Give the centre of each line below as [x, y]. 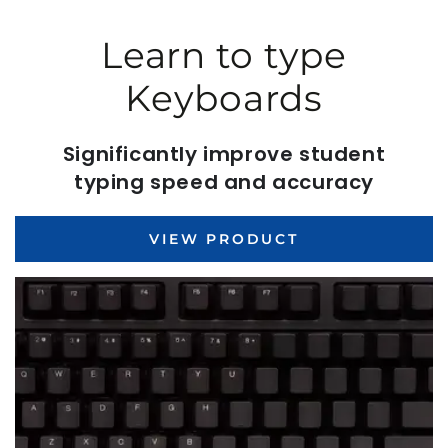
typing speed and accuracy [224, 181]
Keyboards [224, 97]
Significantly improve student [224, 153]
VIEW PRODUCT [224, 238]
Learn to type [224, 54]
